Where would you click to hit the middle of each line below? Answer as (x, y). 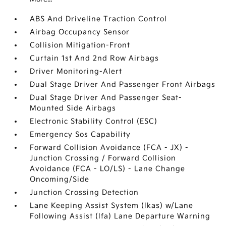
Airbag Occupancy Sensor (80, 32)
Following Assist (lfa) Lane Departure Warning (120, 216)
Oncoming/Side (60, 179)
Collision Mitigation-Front (80, 45)
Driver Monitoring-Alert (76, 71)
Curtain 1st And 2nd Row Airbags (95, 58)
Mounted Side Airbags (73, 108)
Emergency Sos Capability (80, 134)
